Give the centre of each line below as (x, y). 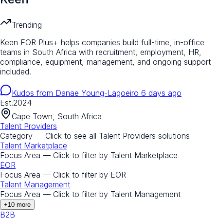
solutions (173, 136)
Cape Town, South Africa (57, 116)
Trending (27, 25)
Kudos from (34, 93)
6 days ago (161, 93)
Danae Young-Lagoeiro (97, 93)
